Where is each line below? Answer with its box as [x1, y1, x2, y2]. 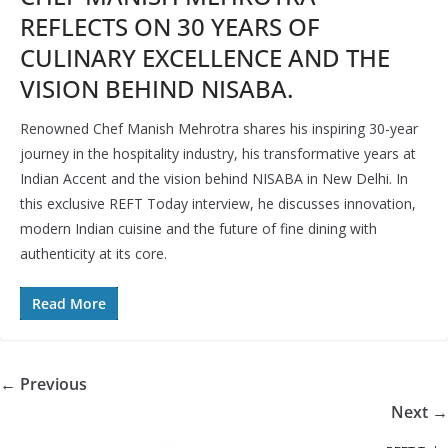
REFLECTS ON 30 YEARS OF [20, 10, 320, 44]
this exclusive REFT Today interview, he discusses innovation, [20, 194, 416, 214]
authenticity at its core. [20, 244, 167, 264]
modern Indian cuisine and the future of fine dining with [20, 219, 377, 239]
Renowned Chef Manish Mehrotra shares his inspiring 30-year [20, 119, 418, 139]
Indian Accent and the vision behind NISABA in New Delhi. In [20, 169, 408, 189]
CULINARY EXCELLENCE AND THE [20, 41, 390, 75]
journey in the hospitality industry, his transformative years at [20, 144, 416, 164]
